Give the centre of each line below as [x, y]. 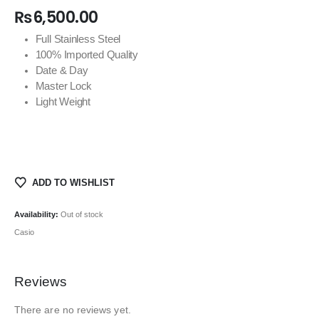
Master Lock [64, 87]
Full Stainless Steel [78, 40]
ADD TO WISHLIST [73, 182]
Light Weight [63, 102]
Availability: [37, 214]
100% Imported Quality [87, 55]
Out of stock [82, 214]
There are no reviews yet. [73, 310]
